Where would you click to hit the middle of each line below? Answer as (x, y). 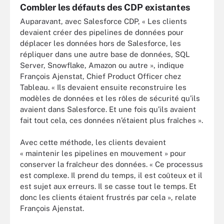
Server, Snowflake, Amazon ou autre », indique (102, 65)
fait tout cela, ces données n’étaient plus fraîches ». (111, 120)
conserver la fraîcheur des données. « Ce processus (111, 164)
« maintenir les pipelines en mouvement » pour (103, 153)
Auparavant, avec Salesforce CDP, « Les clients (103, 21)
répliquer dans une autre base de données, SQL (105, 54)
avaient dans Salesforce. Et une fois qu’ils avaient (108, 109)
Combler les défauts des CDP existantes (105, 7)
